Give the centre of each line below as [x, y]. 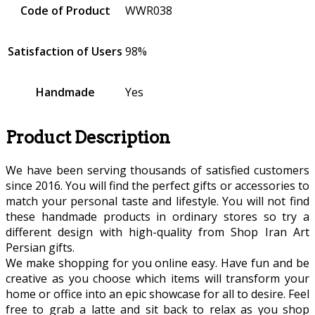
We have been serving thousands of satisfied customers [157, 170]
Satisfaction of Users [65, 51]
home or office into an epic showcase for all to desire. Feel [157, 294]
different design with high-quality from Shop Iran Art [157, 232]
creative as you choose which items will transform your [157, 278]
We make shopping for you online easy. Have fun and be [157, 263]
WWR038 [149, 10]
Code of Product [65, 10]
